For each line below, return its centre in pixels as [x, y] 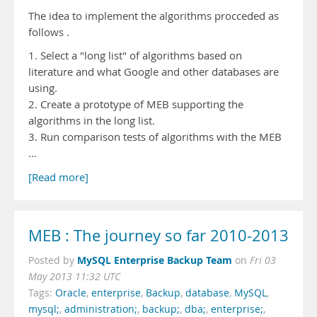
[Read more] [58, 177]
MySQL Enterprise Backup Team [155, 260]
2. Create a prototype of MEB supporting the [136, 104]
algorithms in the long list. [92, 121]
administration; [101, 309]
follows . [49, 32]
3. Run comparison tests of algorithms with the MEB [155, 137]
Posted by [53, 260]
